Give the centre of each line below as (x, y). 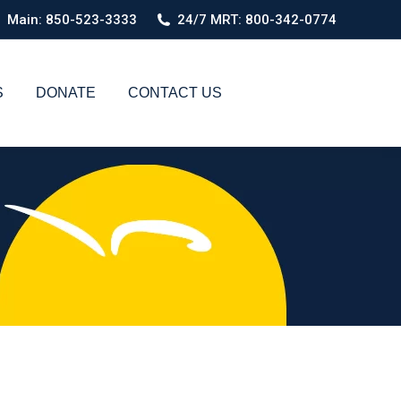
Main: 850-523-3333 (72, 19)
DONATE (66, 93)
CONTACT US (175, 93)
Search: (346, 97)
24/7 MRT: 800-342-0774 (257, 19)
